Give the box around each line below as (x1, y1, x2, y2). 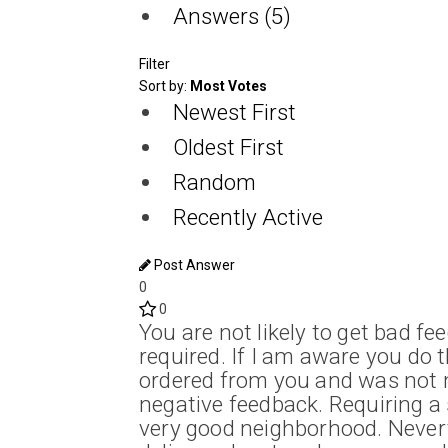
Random (172, 168, 256, 195)
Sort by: (139, 77, 190, 94)
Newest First (172, 98, 296, 125)
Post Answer (151, 256, 235, 273)
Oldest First (172, 133, 284, 160)
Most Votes (190, 77, 267, 94)
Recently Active (172, 203, 323, 230)
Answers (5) (172, 2, 291, 29)
